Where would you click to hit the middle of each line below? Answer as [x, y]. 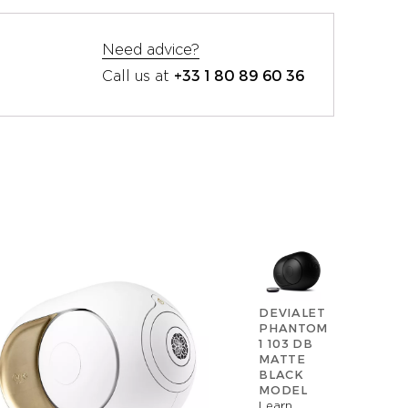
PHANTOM [293, 328]
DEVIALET [292, 313]
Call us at [138, 76]
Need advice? [150, 51]
